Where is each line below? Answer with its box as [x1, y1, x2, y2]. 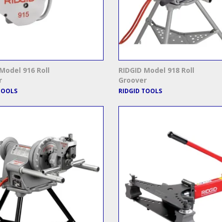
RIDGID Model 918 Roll [118, 65, 194, 75]
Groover [118, 75, 147, 85]
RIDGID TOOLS [118, 87, 162, 96]
